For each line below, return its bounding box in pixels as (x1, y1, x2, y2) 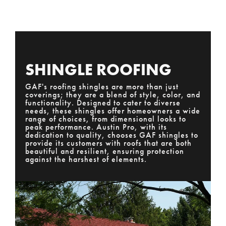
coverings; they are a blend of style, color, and (25, 89, 200, 99)
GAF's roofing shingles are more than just (25, 81, 179, 91)
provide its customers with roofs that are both (25, 138, 192, 148)
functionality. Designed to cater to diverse (25, 97, 181, 107)
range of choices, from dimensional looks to (25, 114, 186, 124)
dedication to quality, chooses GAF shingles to (25, 130, 198, 140)
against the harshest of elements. (25, 154, 147, 164)
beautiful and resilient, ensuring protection (25, 146, 184, 156)
